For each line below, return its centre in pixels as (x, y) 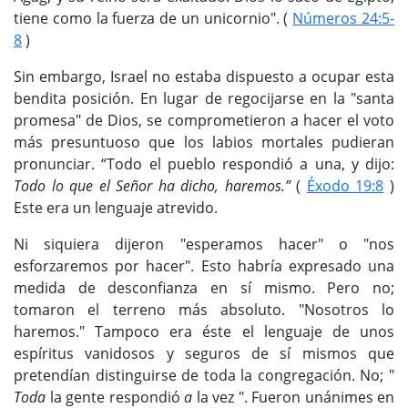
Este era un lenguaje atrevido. (116, 208)
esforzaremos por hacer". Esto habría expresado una (204, 266)
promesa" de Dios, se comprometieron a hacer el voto (204, 121)
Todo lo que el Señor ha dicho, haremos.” (152, 186)
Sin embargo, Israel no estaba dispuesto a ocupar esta (204, 77)
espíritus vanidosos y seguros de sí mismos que (204, 354)
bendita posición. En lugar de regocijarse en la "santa (204, 99)
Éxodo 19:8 (345, 186)
